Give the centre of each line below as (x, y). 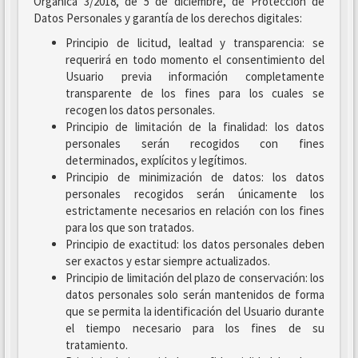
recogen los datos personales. (140, 110)
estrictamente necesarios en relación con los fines (195, 211)
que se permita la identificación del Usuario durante (195, 311)
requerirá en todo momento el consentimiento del (195, 60)
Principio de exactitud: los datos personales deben (195, 244)
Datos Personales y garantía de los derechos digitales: (168, 18)
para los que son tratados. (130, 227)
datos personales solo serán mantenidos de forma (195, 294)
